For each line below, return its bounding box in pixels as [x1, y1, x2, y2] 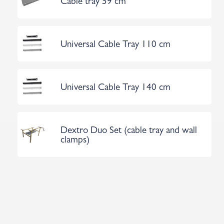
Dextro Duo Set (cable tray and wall [60, 126, 197, 136]
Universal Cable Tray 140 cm [60, 83, 170, 93]
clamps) [60, 136, 89, 145]
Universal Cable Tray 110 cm [60, 40, 170, 50]
